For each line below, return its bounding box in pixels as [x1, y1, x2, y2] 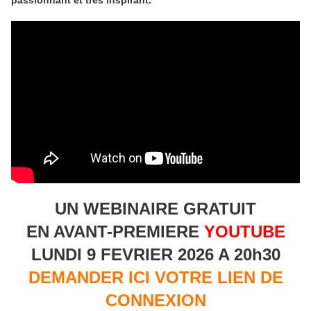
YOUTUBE [203, 222, 285, 242]
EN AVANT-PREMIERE [26, 222, 204, 242]
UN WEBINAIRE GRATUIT [55, 199, 256, 219]
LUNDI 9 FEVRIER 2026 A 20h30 [31, 245, 280, 264]
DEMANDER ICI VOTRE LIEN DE [28, 268, 283, 287]
